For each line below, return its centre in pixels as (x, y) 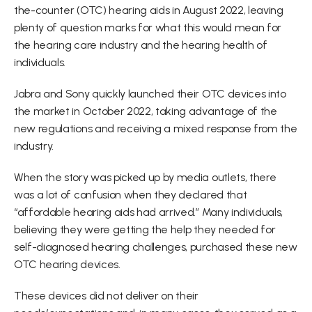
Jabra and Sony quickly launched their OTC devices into (150, 94)
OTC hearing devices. (67, 264)
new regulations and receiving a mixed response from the (156, 128)
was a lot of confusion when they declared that (131, 195)
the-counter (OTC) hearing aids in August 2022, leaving (149, 10)
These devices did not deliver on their (106, 296)
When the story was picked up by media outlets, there (145, 177)
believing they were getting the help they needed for (145, 229)
